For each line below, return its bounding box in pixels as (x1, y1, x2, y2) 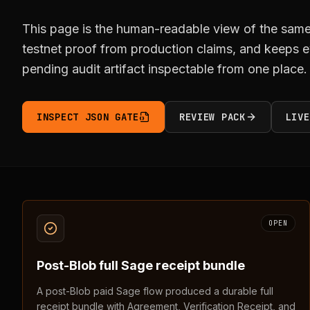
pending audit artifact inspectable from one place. (22, 62, 307, 76)
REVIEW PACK (179, 111, 246, 123)
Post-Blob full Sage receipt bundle (37, 258, 245, 273)
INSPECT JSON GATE (37, 111, 139, 123)
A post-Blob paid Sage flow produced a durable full (37, 285, 273, 297)
